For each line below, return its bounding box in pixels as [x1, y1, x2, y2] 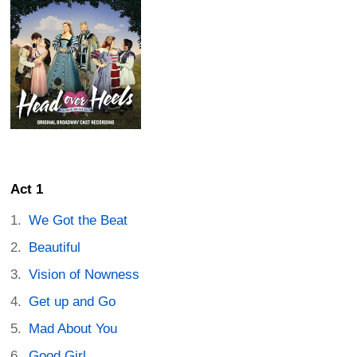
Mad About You [29, 321, 118, 337]
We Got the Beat [29, 213, 128, 229]
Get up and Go [29, 294, 116, 310]
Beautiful [29, 240, 81, 256]
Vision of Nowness [29, 267, 140, 283]
